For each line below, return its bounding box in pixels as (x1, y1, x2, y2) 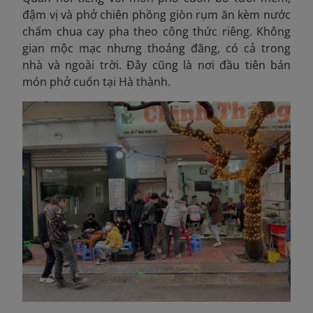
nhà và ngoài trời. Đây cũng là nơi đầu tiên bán (22, 57, 291, 73)
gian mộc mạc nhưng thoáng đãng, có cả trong (22, 41, 291, 57)
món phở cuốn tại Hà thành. (22, 74, 170, 90)
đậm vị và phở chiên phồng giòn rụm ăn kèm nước (22, 7, 291, 23)
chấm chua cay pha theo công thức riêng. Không (22, 24, 291, 40)
